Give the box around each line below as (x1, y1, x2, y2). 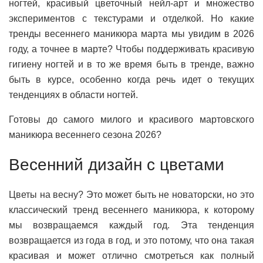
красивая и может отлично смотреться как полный (9, 251, 254, 261)
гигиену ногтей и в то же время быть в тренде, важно (9, 59, 254, 69)
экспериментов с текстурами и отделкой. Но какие (9, 14, 254, 23)
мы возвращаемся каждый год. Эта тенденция (9, 220, 254, 230)
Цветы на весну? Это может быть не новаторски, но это (9, 190, 254, 200)
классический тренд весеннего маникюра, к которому (9, 205, 254, 215)
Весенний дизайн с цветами (9, 156, 224, 174)
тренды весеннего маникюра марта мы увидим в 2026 (9, 29, 254, 39)
